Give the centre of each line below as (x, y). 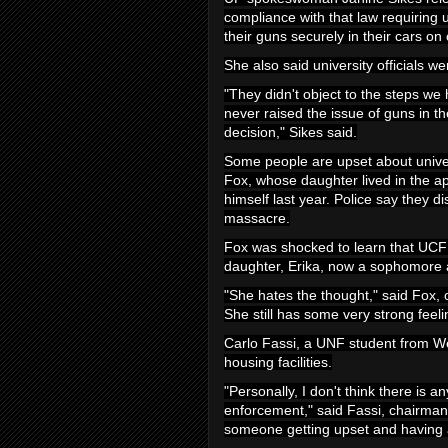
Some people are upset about (318, 161)
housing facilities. (278, 362)
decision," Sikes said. (290, 132)
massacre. (257, 218)
